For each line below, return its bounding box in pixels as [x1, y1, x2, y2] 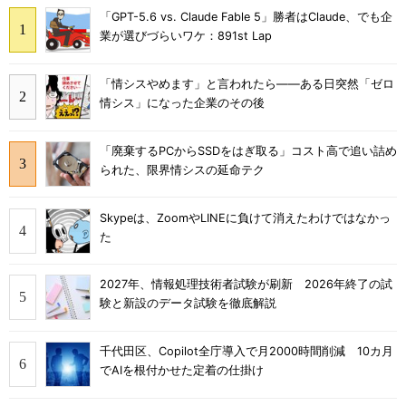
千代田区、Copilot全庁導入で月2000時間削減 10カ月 [100, 344, 393, 359]
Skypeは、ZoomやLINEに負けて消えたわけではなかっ [100, 210, 391, 225]
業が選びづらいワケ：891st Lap [100, 29, 272, 43]
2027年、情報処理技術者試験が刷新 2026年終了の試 [100, 277, 392, 292]
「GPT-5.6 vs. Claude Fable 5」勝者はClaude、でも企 [100, 10, 392, 24]
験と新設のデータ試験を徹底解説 [100, 296, 276, 311]
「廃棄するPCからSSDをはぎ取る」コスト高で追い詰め [100, 143, 397, 158]
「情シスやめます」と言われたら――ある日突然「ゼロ [100, 77, 394, 92]
